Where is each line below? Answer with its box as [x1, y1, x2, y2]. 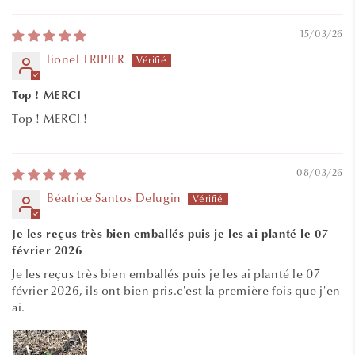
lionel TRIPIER [47, 52, 125, 67]
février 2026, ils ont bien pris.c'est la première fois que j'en [12, 284, 341, 299]
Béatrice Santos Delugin [47, 191, 181, 206]
